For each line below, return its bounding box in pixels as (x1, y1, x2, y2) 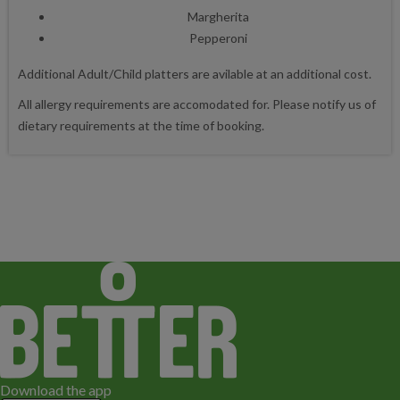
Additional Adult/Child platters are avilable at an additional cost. (18, 65, 371, 81)
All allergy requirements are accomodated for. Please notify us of (18, 96, 376, 112)
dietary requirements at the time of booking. (18, 117, 264, 133)
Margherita (187, 8, 249, 24)
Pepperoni (188, 29, 247, 46)
